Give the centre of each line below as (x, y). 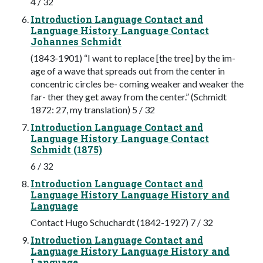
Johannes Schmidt (76, 41)
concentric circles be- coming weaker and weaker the (137, 83)
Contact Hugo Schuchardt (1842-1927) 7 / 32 (122, 222)
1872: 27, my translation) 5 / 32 (93, 109)
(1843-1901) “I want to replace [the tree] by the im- (133, 58)
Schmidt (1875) (66, 149)
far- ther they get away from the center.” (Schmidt (129, 96)
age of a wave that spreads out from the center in (128, 70)
